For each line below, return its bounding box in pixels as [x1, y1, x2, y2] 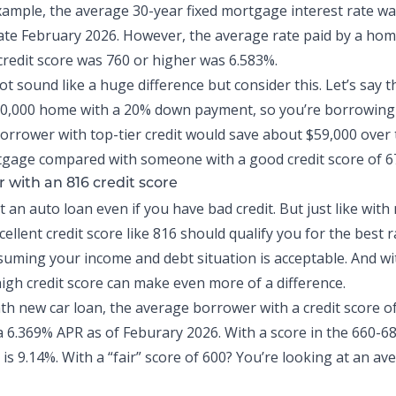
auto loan [29, 199, 93, 218]
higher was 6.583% [152, 50, 275, 70]
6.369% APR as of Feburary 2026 [7, 323, 218, 342]
